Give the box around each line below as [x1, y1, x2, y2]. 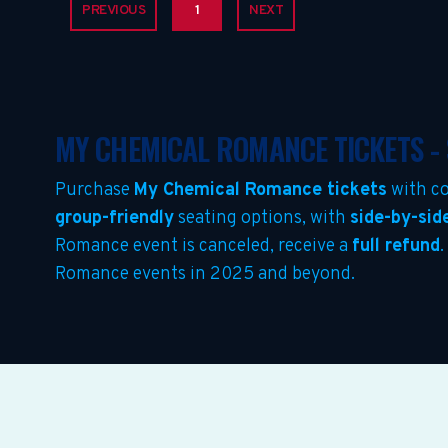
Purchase [55, 179, 134, 202]
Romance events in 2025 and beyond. [55, 263, 355, 286]
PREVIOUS [82, 2, 146, 19]
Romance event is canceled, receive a [55, 235, 352, 258]
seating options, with [174, 207, 350, 230]
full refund [352, 235, 440, 258]
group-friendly [55, 207, 174, 230]
